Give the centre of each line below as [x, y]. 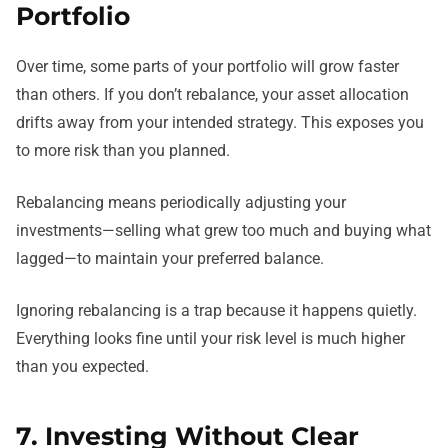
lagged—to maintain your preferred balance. [170, 258]
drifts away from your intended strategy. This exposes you [220, 122]
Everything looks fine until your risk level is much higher [210, 338]
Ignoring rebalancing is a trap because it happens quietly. [216, 310]
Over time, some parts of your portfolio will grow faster [207, 66]
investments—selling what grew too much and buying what [223, 230]
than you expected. [82, 366]
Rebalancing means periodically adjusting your [181, 202]
